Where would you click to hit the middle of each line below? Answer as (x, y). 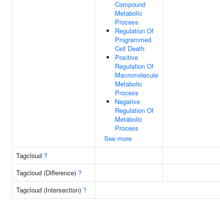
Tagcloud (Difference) (47, 173)
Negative (127, 101)
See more (118, 138)
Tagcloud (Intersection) (50, 190)
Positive (126, 57)
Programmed (133, 40)
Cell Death (130, 48)
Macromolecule (137, 75)
